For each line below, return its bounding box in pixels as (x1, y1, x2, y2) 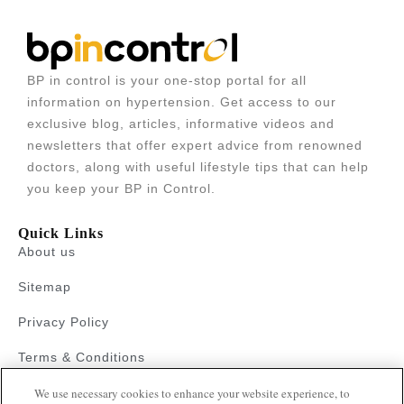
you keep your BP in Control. (27, 180, 216, 196)
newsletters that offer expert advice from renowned (27, 137, 363, 152)
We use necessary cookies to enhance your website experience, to (34, 385, 351, 401)
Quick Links (18, 225, 104, 241)
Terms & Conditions (18, 349, 145, 364)
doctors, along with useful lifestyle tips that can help (27, 159, 369, 174)
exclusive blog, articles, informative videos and (27, 115, 335, 131)
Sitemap (18, 279, 71, 294)
